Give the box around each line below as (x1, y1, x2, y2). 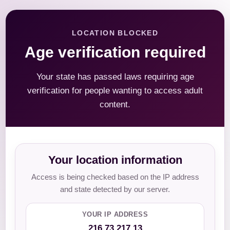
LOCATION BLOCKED (71, 29, 159, 37)
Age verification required (24, 44, 206, 61)
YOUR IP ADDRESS (82, 210, 148, 218)
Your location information (48, 154, 182, 166)
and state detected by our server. (60, 185, 170, 194)
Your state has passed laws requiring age (36, 72, 194, 82)
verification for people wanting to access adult (27, 86, 203, 95)
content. (100, 100, 130, 109)
